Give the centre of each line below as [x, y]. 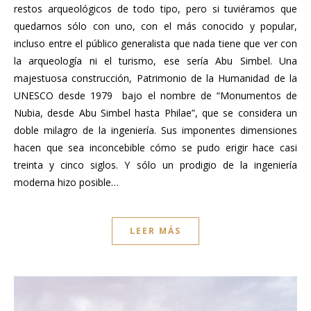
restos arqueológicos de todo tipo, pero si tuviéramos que [155, 9]
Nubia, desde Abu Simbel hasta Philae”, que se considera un [155, 113]
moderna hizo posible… [66, 183]
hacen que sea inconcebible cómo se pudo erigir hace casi [155, 148]
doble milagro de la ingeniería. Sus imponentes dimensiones [155, 131]
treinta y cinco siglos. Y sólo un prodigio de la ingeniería [155, 165]
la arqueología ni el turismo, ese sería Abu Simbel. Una [155, 61]
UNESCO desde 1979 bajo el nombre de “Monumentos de [155, 96]
